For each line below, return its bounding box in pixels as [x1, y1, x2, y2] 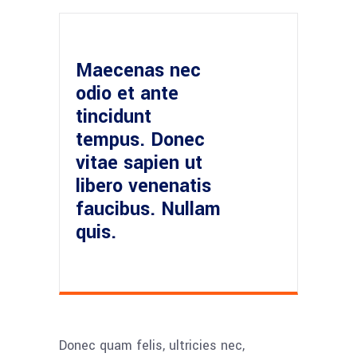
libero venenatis [76, 173, 211, 199]
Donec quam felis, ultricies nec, [59, 336, 245, 355]
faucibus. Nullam [76, 196, 221, 222]
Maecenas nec [76, 57, 201, 84]
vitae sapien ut [76, 150, 202, 176]
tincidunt [76, 104, 151, 130]
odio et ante [76, 80, 178, 107]
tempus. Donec [76, 127, 205, 153]
